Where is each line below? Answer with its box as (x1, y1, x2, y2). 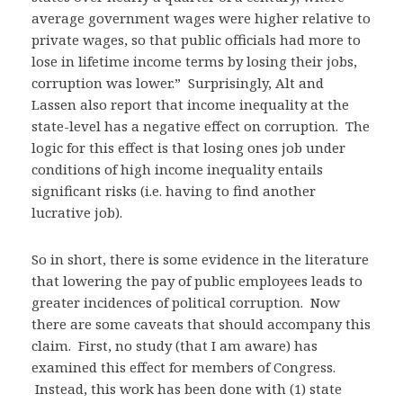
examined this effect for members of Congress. (31, 358, 336, 376)
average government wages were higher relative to (31, 9, 371, 27)
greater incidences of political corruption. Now (31, 293, 340, 311)
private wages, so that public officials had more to (31, 31, 361, 49)
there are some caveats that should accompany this (31, 315, 371, 333)
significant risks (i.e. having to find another (31, 182, 316, 200)
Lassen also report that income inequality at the (31, 95, 349, 113)
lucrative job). (31, 203, 122, 221)
